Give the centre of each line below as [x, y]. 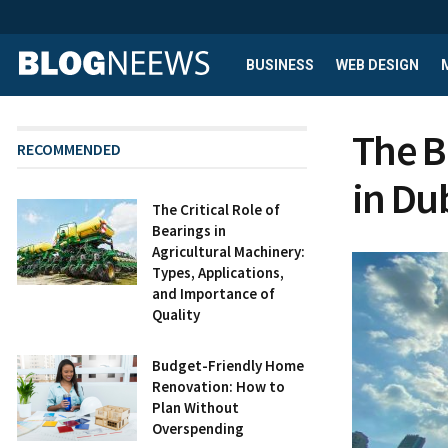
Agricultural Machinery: [228, 251]
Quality [176, 314]
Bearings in [189, 230]
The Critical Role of [216, 209]
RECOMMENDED [69, 149]
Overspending [198, 428]
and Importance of [213, 293]
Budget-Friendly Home [228, 365]
